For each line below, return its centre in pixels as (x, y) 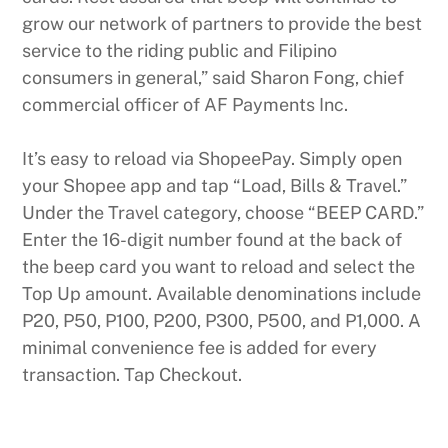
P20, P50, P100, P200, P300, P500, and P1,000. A (222, 321)
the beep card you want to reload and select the (219, 267)
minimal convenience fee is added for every (200, 348)
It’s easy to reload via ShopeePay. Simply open (212, 159)
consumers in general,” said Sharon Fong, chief (213, 78)
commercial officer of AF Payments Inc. (185, 105)
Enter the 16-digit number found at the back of (212, 240)
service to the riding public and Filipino (180, 51)
